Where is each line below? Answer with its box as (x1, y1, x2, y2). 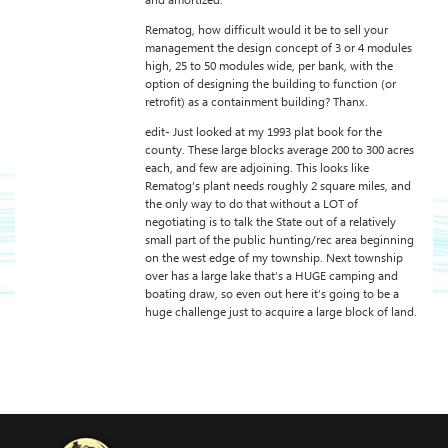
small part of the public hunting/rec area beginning (145, 231, 414, 250)
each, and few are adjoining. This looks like (145, 159, 369, 178)
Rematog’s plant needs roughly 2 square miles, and (145, 177, 411, 196)
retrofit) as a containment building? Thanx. (145, 93, 368, 112)
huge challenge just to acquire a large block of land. (145, 303, 417, 322)
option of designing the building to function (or (145, 75, 396, 94)
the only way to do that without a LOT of (145, 195, 358, 214)
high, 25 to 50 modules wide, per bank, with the (145, 57, 393, 76)
